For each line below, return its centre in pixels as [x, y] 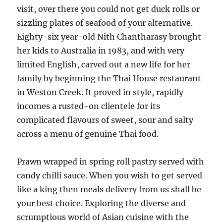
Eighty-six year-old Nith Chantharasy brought [109, 37]
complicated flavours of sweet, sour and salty [105, 120]
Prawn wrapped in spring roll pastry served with [111, 162]
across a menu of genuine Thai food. [88, 134]
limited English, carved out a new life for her [104, 64]
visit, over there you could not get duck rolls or [109, 9]
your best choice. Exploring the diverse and [102, 203]
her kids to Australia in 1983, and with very [101, 51]
